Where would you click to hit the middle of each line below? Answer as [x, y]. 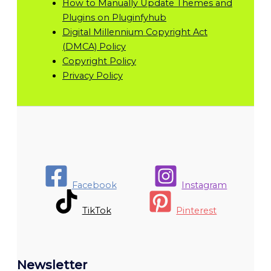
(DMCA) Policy [94, 46]
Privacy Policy [93, 75]
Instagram [204, 185]
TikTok [96, 210]
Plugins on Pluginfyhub [114, 17]
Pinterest [197, 210]
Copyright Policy [99, 61]
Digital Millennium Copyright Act [135, 32]
